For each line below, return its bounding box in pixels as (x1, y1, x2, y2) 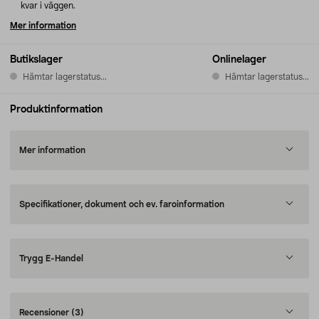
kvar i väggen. (21, 1, 75, 10)
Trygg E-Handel (19, 254, 83, 263)
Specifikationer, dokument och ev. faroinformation (19, 200, 224, 209)
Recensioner (19, 308, 71, 317)
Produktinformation (10, 105, 103, 115)
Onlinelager (212, 55, 266, 65)
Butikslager (10, 55, 63, 65)
